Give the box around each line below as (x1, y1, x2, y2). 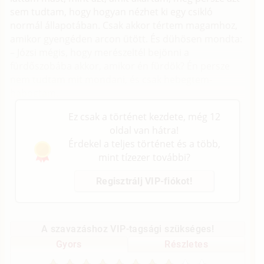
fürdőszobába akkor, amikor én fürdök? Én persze (10, 60, 230, 73)
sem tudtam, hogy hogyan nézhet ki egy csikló (10, 5, 213, 19)
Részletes (164, 238, 208, 250)
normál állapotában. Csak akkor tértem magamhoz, (10, 19, 238, 32)
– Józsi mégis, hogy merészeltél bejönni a (10, 46, 190, 60)
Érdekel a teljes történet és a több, (68, 137, 220, 151)
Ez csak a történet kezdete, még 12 (68, 110, 220, 124)
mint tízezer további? (98, 151, 190, 164)
